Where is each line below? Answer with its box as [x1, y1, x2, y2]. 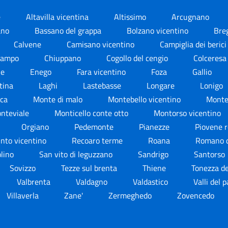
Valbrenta [17, 175, 52, 188]
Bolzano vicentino [127, 24, 190, 37]
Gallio [192, 65, 214, 78]
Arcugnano [172, 10, 211, 23]
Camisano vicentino [67, 38, 136, 50]
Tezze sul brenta [61, 161, 119, 174]
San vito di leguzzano [39, 148, 115, 160]
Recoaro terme [72, 134, 125, 147]
